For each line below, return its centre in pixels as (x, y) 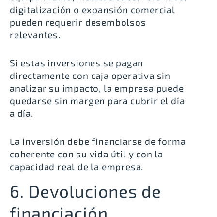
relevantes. (35, 35)
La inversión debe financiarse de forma (98, 141)
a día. (22, 113)
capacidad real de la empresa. (77, 167)
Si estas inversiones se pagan (77, 63)
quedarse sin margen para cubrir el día (97, 101)
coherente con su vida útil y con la (86, 154)
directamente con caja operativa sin (90, 76)
